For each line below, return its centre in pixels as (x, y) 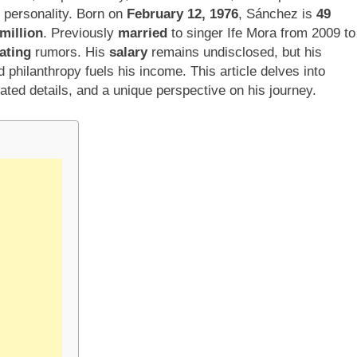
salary (128, 52)
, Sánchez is (277, 14)
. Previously (80, 33)
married (143, 33)
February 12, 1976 (182, 14)
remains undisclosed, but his (235, 52)
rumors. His (70, 52)
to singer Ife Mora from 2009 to (261, 33)
